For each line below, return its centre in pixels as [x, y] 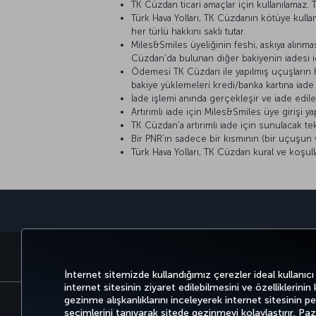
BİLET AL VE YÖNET [214, 256]
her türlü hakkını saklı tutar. [189, 31]
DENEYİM [291, 256]
